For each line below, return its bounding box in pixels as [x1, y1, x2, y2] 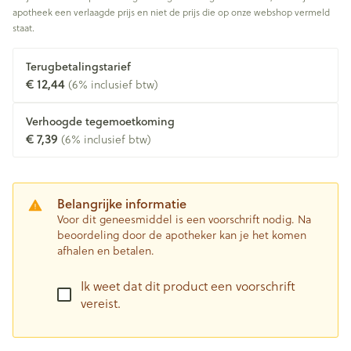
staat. [13, 20, 34, 34]
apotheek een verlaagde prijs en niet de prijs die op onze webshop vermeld [13, 5, 330, 19]
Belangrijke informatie [57, 194, 186, 212]
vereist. [81, 294, 121, 312]
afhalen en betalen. [57, 242, 154, 259]
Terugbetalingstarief [26, 59, 131, 74]
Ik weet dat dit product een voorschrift [81, 277, 295, 295]
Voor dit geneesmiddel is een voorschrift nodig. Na [57, 211, 311, 227]
